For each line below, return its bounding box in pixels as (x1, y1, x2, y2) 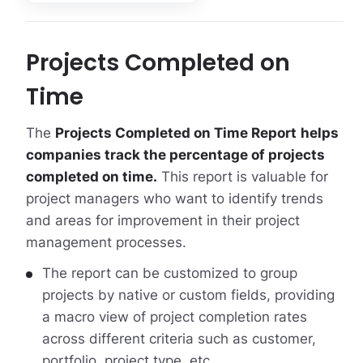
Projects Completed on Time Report (54, 124, 297, 141)
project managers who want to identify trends (25, 190, 323, 207)
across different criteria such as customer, (41, 330, 316, 347)
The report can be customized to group (41, 264, 297, 281)
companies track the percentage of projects (25, 146, 325, 163)
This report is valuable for (156, 168, 328, 185)
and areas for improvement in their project (25, 211, 300, 228)
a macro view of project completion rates (41, 308, 307, 325)
